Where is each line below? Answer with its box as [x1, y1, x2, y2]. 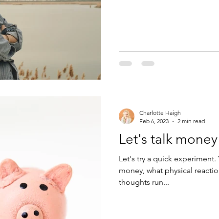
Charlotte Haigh [139, 109, 181, 116]
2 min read [177, 117, 205, 125]
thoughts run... [119, 177, 169, 187]
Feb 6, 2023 [139, 117, 169, 125]
